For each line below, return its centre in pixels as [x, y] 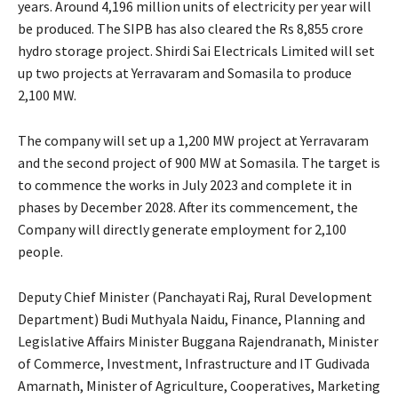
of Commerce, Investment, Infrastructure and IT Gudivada [194, 363]
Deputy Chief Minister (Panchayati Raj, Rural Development [195, 296]
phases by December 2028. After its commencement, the [188, 207]
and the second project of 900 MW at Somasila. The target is [199, 162]
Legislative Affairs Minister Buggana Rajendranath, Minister [198, 341]
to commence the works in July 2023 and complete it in [185, 184]
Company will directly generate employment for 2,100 [182, 229]
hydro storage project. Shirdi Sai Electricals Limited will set [196, 50]
